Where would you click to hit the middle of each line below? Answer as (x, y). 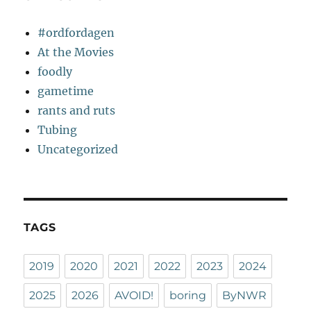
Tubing (58, 130)
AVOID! (134, 296)
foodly (55, 72)
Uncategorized (78, 150)
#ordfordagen (76, 33)
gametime (66, 91)
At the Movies (76, 52)
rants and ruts (77, 111)
